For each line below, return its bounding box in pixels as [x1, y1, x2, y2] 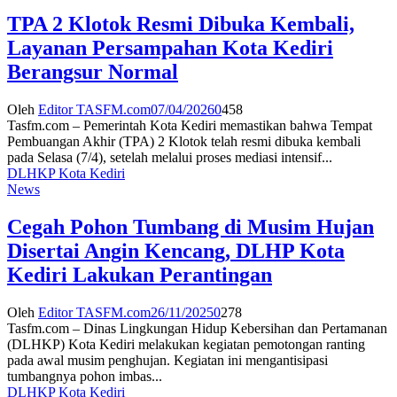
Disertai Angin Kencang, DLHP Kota [7, 238, 345, 262]
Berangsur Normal [7, 59, 178, 83]
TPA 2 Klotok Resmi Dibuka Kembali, [7, 12, 354, 35]
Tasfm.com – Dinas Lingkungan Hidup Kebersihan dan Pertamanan [7, 320, 387, 336]
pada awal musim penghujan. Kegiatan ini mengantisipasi [7, 352, 328, 368]
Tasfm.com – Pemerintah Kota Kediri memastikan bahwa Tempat [7, 117, 372, 133]
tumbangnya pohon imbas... [7, 368, 162, 384]
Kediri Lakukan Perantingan [7, 262, 272, 286]
